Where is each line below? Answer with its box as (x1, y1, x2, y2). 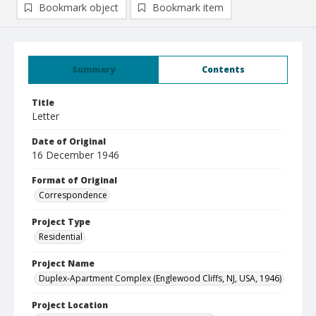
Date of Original (32, 135, 106, 147)
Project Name (32, 257, 95, 269)
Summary (72, 63, 115, 75)
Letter (32, 109, 59, 123)
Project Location (32, 299, 108, 311)
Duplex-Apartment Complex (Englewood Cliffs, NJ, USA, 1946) (39, 272, 281, 284)
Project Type (32, 216, 90, 228)
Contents (201, 63, 245, 75)
